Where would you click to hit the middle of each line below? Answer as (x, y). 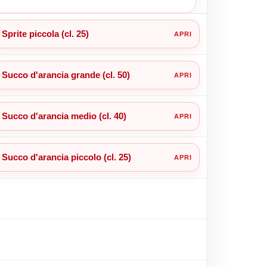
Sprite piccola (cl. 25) (45, 33)
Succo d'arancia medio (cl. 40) (64, 116)
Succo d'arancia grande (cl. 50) (66, 74)
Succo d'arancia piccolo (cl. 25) (66, 157)
